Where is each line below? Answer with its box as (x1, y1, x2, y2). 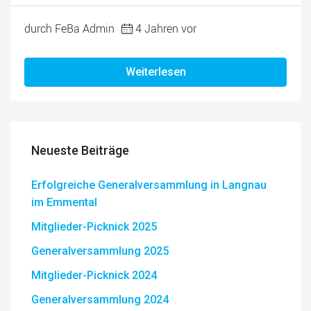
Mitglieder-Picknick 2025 (31, 220, 157, 233)
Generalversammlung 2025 (31, 244, 169, 258)
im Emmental (31, 196, 97, 209)
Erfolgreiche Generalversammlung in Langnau (31, 178, 267, 192)
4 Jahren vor (135, 21, 196, 36)
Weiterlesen (125, 65, 186, 78)
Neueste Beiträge (31, 143, 129, 158)
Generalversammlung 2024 (31, 293, 169, 306)
